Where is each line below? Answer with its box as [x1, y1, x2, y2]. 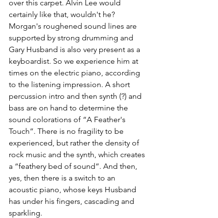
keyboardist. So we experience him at [9, 56, 140, 66]
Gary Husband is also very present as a [9, 45, 142, 54]
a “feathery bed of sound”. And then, [9, 162, 139, 171]
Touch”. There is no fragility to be [9, 127, 126, 136]
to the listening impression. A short [9, 80, 132, 89]
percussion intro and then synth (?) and [9, 91, 144, 101]
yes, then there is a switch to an [9, 173, 117, 182]
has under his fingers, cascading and [9, 197, 136, 206]
